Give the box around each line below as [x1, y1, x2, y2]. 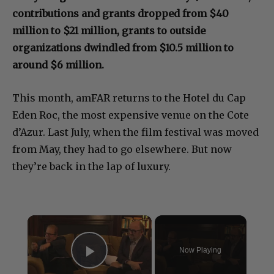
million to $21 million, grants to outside [12, 24, 206, 37]
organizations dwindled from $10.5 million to [12, 42, 234, 54]
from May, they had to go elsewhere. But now [12, 143, 232, 156]
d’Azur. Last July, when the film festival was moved [12, 126, 259, 139]
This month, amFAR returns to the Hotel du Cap [12, 92, 246, 105]
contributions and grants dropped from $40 [12, 7, 229, 20]
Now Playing [179, 246, 222, 255]
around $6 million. [12, 59, 104, 72]
